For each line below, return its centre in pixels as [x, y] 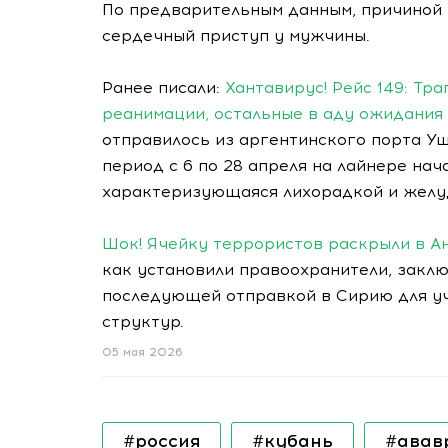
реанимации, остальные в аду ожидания [272, 113]
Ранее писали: [163, 87]
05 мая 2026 [142, 352]
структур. [143, 321]
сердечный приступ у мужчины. [236, 35]
